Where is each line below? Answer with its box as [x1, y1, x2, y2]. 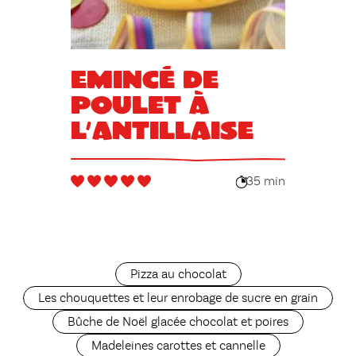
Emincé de [70, 62, 219, 94]
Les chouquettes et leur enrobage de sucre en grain [38, 292, 318, 305]
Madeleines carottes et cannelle [91, 339, 265, 353]
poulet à [70, 87, 209, 119]
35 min [246, 176, 286, 189]
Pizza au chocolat [130, 268, 226, 281]
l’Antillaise [70, 113, 253, 145]
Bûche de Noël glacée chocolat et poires [68, 315, 288, 329]
